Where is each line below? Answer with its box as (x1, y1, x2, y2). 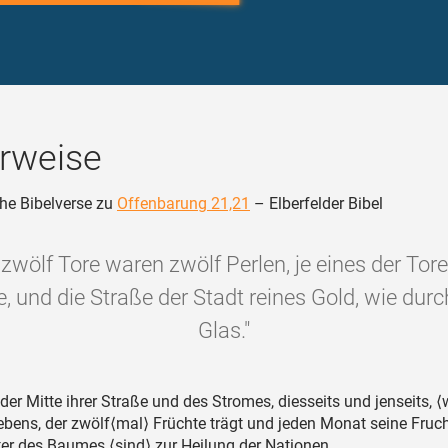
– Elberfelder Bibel (250, 194, 383, 213)
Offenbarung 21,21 (117, 194, 250, 213)
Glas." (198, 318, 250, 343)
